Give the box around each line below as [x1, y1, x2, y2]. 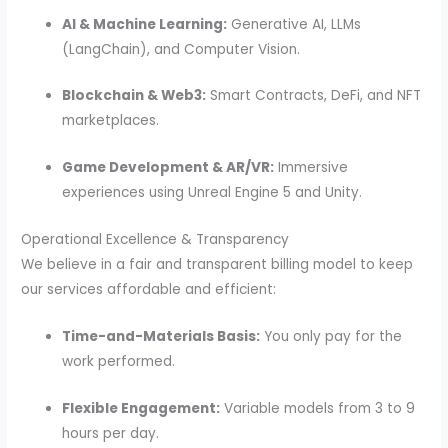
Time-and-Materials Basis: [62, 327, 261, 347]
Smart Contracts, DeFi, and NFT [206, 86, 422, 106]
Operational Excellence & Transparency [21, 230, 290, 250]
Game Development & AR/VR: [62, 158, 275, 178]
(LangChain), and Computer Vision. [62, 39, 301, 59]
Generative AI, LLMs [227, 14, 362, 34]
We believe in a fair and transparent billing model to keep [21, 255, 414, 275]
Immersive [274, 158, 349, 178]
